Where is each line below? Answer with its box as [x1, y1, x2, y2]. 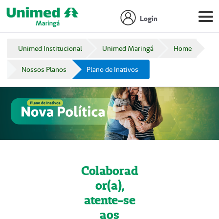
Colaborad [81, 162, 138, 178]
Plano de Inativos [87, 65, 138, 74]
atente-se [84, 192, 135, 208]
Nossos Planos [22, 65, 66, 74]
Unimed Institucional [18, 44, 82, 53]
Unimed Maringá [102, 44, 153, 53]
